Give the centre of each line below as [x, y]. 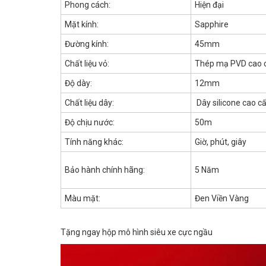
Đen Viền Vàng [222, 198]
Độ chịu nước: [90, 122]
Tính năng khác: [94, 142]
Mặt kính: [82, 24]
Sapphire [213, 24]
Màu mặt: [83, 198]
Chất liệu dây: [89, 102]
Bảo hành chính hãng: [105, 170]
